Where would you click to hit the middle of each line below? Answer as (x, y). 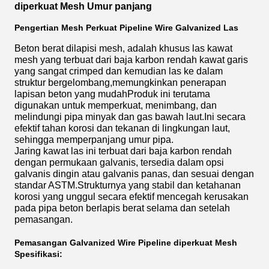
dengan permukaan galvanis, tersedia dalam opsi (119, 162)
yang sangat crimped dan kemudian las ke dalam (119, 71)
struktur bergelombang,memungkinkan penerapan (120, 83)
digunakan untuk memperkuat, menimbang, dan (116, 105)
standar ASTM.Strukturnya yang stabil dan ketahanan (128, 185)
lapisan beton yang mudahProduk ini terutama (112, 94)
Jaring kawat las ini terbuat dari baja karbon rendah (123, 151)
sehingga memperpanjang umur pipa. (94, 140)
